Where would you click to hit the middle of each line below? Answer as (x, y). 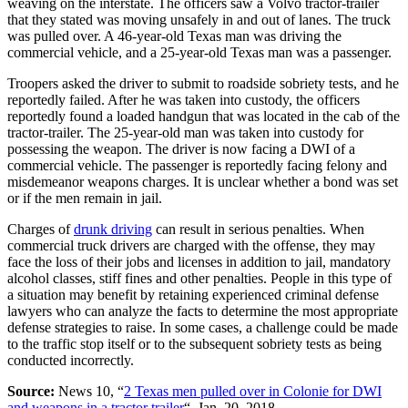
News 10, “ (89, 391)
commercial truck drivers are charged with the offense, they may (191, 245)
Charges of (41, 229)
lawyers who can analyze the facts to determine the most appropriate (203, 311)
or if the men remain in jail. (85, 198)
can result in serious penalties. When (258, 229)
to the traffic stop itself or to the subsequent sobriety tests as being (194, 343)
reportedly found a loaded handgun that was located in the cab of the (204, 116)
